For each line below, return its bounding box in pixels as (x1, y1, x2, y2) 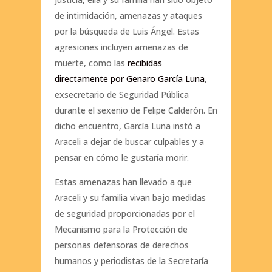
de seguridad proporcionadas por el (54, 208, 195, 220)
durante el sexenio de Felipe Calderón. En (54, 104, 217, 117)
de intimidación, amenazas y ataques (54, 10, 202, 22)
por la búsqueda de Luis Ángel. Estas (54, 25, 199, 38)
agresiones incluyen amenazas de (54, 41, 188, 53)
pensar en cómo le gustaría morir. (54, 152, 189, 164)
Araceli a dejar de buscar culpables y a (54, 136, 204, 148)
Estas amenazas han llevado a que (54, 176, 192, 188)
